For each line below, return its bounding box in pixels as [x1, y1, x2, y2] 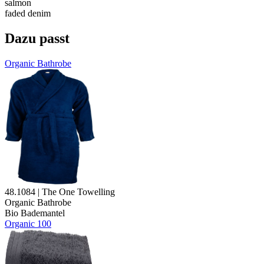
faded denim [5, 8, 51, 19]
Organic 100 [5, 218, 51, 229]
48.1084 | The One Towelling [5, 186, 115, 197]
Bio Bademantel [5, 207, 65, 218]
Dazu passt [5, 31, 70, 47]
